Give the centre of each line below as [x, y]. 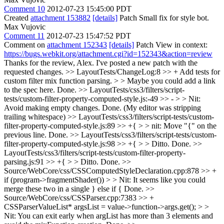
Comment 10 [24, 8]
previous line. [25, 134]
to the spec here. [29, 89]
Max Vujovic [25, 26]
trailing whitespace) [36, 116]
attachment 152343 [77, 44]
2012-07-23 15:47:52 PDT [89, 35]
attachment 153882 [60, 17]
